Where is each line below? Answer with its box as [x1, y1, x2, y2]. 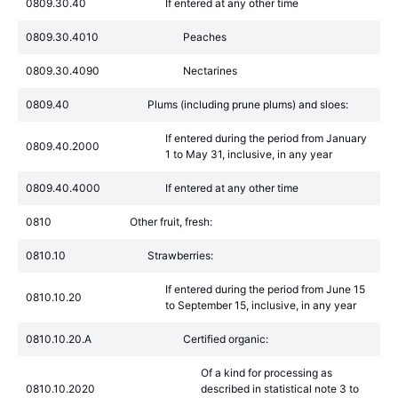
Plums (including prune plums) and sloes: [147, 98, 348, 111]
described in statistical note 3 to [201, 382, 359, 395]
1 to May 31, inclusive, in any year [165, 147, 332, 161]
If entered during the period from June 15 [165, 283, 365, 296]
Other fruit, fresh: [130, 215, 212, 228]
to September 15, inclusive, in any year [165, 298, 356, 312]
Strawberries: [147, 249, 213, 262]
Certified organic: [183, 332, 268, 346]
